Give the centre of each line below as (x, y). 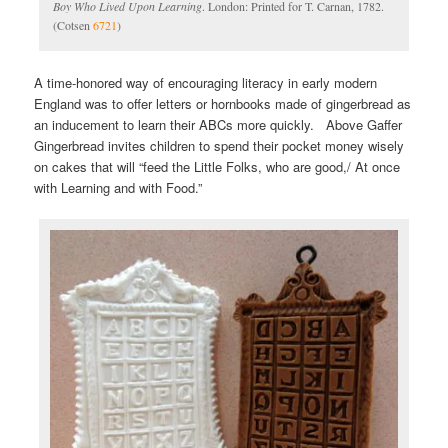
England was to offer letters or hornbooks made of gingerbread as (223, 103)
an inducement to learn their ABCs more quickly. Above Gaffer (218, 124)
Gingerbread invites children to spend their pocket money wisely (219, 145)
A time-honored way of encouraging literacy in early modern (206, 82)
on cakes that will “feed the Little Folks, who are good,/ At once (217, 166)
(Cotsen (73, 24)
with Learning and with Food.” (118, 187)
